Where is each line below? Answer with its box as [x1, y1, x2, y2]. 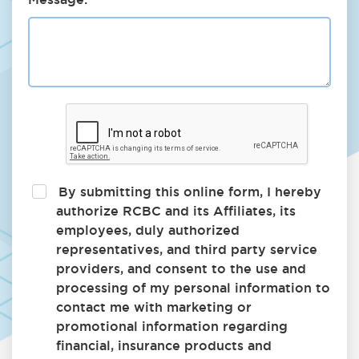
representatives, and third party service [56, 242, 317, 256]
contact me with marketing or [56, 300, 252, 314]
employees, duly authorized [56, 223, 240, 237]
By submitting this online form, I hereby [54, 184, 321, 199]
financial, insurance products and [56, 338, 272, 353]
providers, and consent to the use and [56, 261, 306, 276]
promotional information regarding [56, 319, 288, 333]
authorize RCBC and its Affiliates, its [56, 204, 296, 218]
